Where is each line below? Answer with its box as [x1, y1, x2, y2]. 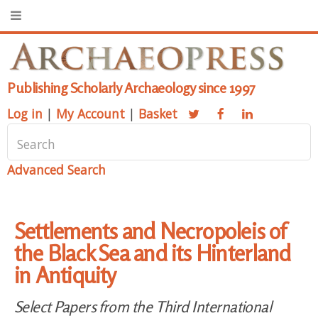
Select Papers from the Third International [14, 297, 272, 316]
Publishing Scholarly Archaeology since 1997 [7, 79, 256, 97]
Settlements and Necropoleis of [14, 218, 286, 244]
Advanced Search [7, 161, 106, 179]
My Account [56, 105, 125, 123]
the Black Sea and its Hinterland [14, 240, 291, 266]
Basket [138, 105, 177, 123]
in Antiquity [14, 262, 116, 288]
